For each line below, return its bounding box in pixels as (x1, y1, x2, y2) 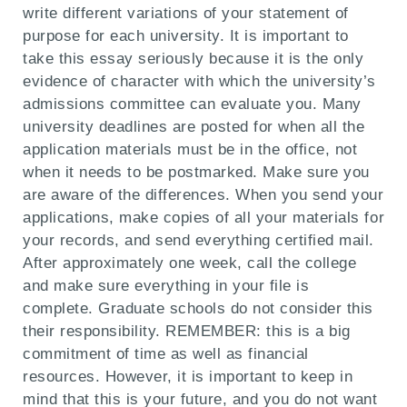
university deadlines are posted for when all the (23, 118, 365, 136)
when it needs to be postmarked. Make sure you (23, 164, 370, 182)
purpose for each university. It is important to (23, 27, 349, 45)
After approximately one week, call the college (23, 254, 357, 273)
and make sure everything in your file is (23, 277, 310, 295)
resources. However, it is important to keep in (23, 368, 353, 386)
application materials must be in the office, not (23, 141, 358, 159)
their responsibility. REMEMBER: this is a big (23, 323, 351, 341)
